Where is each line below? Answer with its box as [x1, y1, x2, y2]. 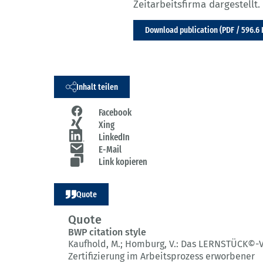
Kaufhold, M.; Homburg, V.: [68, 238, 181, 250]
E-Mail [99, 144, 122, 156]
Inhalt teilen [76, 81, 118, 92]
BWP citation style [68, 227, 146, 238]
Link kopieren [99, 156, 147, 168]
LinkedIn [99, 131, 130, 143]
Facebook [99, 107, 131, 119]
